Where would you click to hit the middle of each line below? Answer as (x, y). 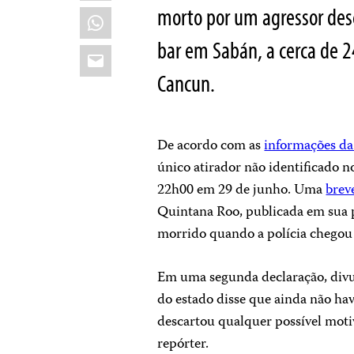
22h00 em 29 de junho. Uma (242, 190)
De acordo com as (211, 146)
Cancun (184, 83)
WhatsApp (124, 15)
